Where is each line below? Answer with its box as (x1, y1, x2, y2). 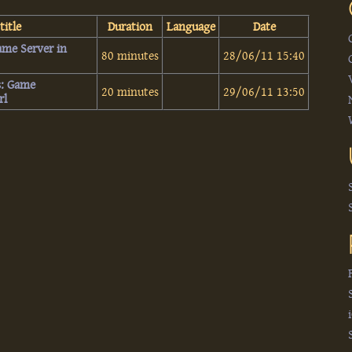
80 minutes (101, 48, 159, 63)
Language (167, 19, 216, 34)
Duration (108, 19, 153, 34)
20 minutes (101, 84, 159, 99)
